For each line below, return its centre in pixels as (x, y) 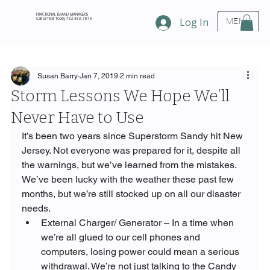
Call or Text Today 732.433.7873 (64, 19)
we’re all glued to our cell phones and (121, 237)
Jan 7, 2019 (99, 76)
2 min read (137, 76)
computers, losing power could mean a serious (141, 251)
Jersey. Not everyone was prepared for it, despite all (132, 150)
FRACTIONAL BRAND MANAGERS (62, 14)
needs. (36, 208)
